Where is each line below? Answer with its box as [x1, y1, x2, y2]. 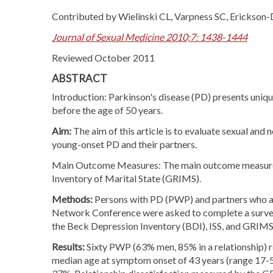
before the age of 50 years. [51, 104, 163, 116]
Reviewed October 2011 [51, 52, 155, 63]
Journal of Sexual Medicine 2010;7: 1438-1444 [51, 31, 247, 43]
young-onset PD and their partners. [51, 138, 197, 150]
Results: [51, 241, 85, 252]
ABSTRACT [51, 72, 107, 85]
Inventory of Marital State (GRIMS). [51, 172, 201, 184]
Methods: [51, 193, 94, 205]
